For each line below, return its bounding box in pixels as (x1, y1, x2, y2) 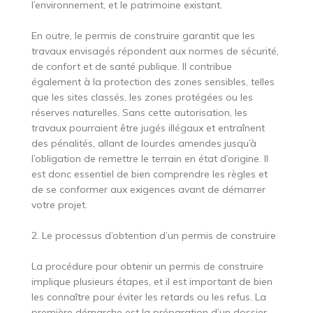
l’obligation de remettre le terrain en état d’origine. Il (31, 152, 268, 166)
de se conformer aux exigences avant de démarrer (31, 183, 265, 196)
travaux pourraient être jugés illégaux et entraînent (31, 122, 265, 135)
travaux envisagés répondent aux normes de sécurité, (31, 45, 279, 58)
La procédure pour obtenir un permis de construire (31, 260, 263, 273)
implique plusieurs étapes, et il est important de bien (31, 275, 272, 289)
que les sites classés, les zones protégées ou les (31, 91, 253, 104)
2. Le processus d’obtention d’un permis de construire (31, 229, 276, 242)
